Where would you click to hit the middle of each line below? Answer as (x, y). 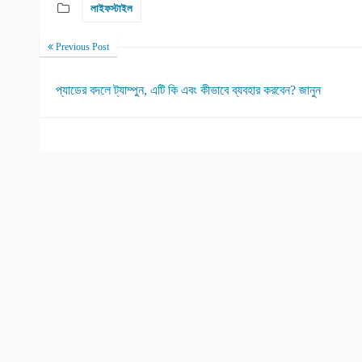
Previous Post (81, 47)
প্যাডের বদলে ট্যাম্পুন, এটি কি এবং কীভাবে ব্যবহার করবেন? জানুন (188, 90)
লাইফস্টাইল (112, 8)
